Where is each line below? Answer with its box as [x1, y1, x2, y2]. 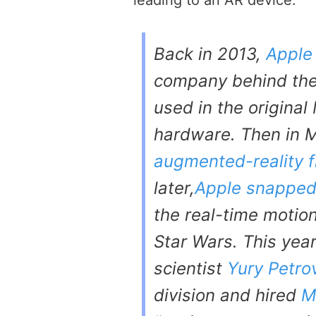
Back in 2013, [154, 44, 266, 65]
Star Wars [154, 231, 233, 253]
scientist [154, 258, 227, 279]
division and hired [154, 285, 301, 306]
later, [154, 178, 195, 199]
